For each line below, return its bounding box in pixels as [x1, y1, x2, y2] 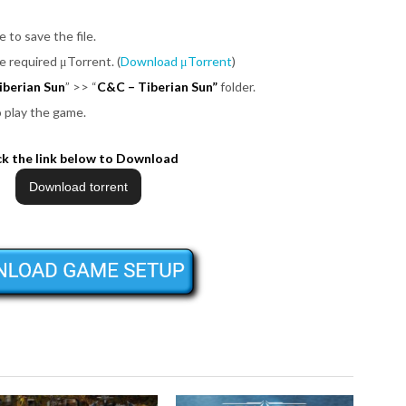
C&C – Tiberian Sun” [97, 78, 217, 94]
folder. [217, 78, 256, 94]
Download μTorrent [121, 53, 232, 69]
